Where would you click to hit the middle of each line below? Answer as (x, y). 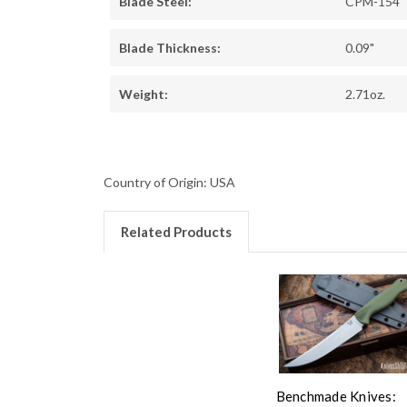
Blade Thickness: (170, 48)
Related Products (176, 232)
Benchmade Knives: (336, 396)
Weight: (144, 94)
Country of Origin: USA (169, 183)
